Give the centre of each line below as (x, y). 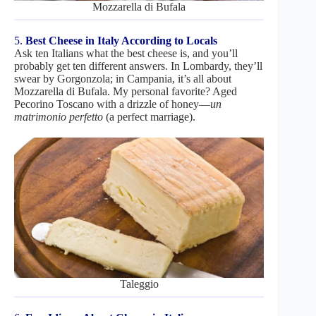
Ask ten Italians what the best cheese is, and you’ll (126, 53)
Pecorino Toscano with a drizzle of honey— (112, 104)
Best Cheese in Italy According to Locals (121, 40)
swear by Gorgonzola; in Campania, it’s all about (123, 78)
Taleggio (139, 284)
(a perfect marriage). (149, 116)
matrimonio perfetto (59, 116)
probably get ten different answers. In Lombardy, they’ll (138, 66)
